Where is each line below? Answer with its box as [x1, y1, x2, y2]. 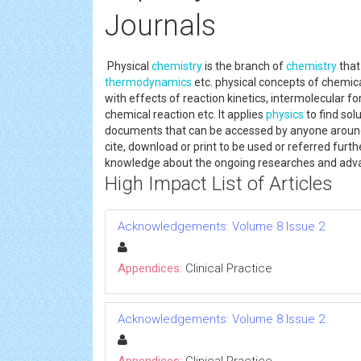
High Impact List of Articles [105, 172, 333, 195]
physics [266, 108, 304, 121]
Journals [105, 9, 216, 43]
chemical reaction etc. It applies [105, 108, 266, 121]
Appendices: [118, 261, 182, 276]
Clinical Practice [185, 261, 272, 276]
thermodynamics [105, 76, 192, 89]
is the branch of [202, 60, 286, 73]
